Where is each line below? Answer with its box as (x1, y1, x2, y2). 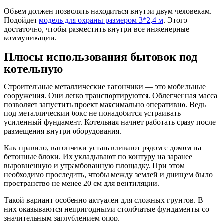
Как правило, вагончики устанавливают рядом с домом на (4, 143, 201, 152)
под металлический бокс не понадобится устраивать (4, 109, 181, 117)
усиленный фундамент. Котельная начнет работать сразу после (4, 117, 216, 126)
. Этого (163, 15, 187, 24)
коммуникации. (4, 33, 57, 42)
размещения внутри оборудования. (4, 126, 121, 135)
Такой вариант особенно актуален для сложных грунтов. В (4, 195, 203, 204)
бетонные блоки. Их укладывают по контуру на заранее (4, 152, 192, 161)
